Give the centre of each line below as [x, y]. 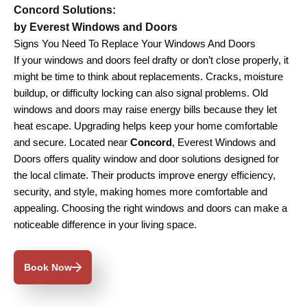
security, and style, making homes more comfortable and [140, 192]
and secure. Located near [72, 142]
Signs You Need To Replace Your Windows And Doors [135, 44]
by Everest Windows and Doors [96, 27]
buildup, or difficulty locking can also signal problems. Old [141, 93]
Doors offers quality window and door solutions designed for [146, 159]
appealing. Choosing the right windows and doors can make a [150, 208]
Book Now [48, 268]
